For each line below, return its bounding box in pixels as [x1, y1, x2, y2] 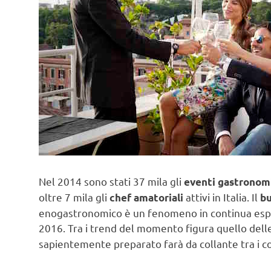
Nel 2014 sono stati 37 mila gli [39, 175, 184, 188]
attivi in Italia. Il [183, 191, 258, 204]
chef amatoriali [109, 191, 183, 204]
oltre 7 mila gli [39, 191, 109, 204]
